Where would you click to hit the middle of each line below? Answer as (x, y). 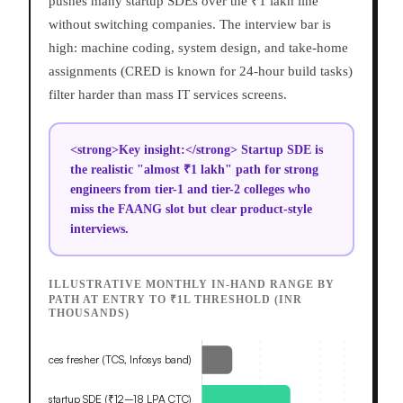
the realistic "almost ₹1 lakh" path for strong (194, 169)
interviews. (99, 228)
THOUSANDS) (89, 313)
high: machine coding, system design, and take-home (198, 48)
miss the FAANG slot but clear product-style (191, 209)
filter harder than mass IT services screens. (168, 95)
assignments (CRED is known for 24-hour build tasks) (201, 72)
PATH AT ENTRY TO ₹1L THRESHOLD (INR (175, 300)
